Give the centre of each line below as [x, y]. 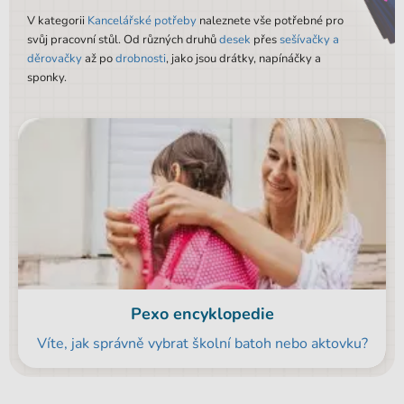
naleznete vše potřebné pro [270, 21]
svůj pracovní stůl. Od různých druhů [123, 40]
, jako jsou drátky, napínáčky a [243, 59]
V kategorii [57, 21]
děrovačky [55, 59]
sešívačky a [309, 40]
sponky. [47, 78]
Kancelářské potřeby [142, 21]
